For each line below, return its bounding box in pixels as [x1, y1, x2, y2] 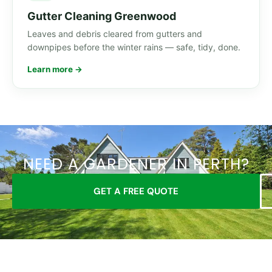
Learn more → [27, 64, 83, 75]
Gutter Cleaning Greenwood [27, 10, 176, 23]
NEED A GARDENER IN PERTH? [22, 154, 250, 175]
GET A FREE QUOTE [93, 185, 178, 198]
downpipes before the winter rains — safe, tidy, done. [27, 42, 240, 53]
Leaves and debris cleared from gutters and [27, 29, 202, 39]
